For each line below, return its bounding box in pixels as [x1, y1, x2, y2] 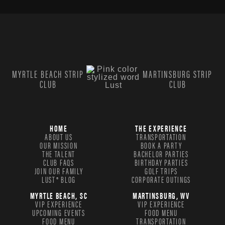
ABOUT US [45, 131, 73, 143]
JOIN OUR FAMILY [34, 165, 83, 177]
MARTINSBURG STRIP [143, 66, 213, 81]
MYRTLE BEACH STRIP [12, 66, 84, 81]
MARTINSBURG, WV [133, 189, 190, 202]
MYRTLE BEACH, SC [30, 189, 88, 202]
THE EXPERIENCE [135, 122, 187, 135]
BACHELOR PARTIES [134, 148, 189, 160]
